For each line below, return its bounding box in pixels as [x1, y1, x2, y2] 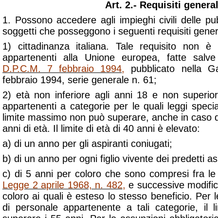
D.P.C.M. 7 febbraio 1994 [2, 63, 122, 74]
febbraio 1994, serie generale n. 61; [2, 74, 157, 85]
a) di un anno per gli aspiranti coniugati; [2, 138, 172, 149]
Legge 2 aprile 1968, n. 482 [2, 180, 123, 190]
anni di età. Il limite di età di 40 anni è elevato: [2, 123, 200, 134]
